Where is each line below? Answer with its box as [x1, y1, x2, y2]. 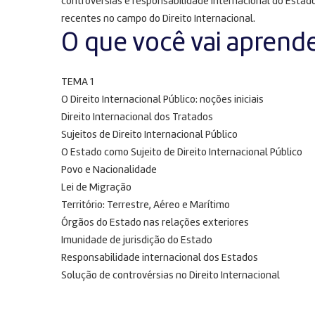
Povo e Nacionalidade [61, 165, 157, 176]
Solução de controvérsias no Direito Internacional [61, 271, 280, 281]
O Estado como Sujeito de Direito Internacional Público [61, 148, 302, 158]
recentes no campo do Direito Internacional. [61, 14, 255, 25]
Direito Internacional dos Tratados [61, 112, 213, 123]
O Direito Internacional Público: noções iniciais [61, 95, 264, 105]
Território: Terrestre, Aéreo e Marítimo [61, 200, 230, 211]
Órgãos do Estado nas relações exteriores [61, 218, 249, 229]
